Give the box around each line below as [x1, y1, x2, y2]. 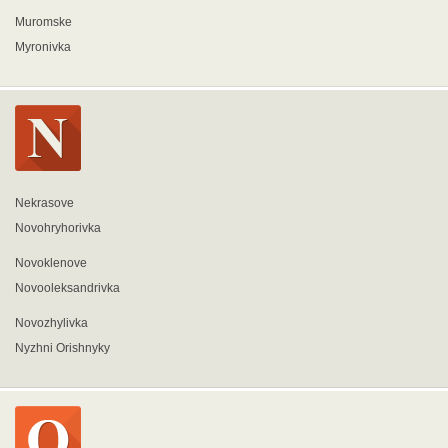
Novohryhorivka [15, 221, 101, 235]
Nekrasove [15, 196, 74, 210]
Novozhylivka [15, 316, 88, 330]
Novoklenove [15, 256, 87, 270]
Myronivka [15, 40, 71, 54]
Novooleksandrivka [15, 281, 120, 295]
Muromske [15, 15, 72, 29]
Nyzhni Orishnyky [15, 341, 110, 355]
